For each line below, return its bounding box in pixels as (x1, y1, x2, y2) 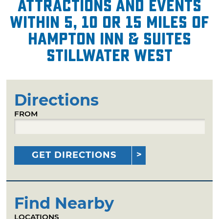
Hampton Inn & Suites (28, 29, 191, 49)
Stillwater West (46, 45, 173, 66)
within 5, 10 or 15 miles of (10, 12, 209, 32)
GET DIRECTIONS (32, 149, 117, 160)
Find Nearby (14, 193, 114, 213)
